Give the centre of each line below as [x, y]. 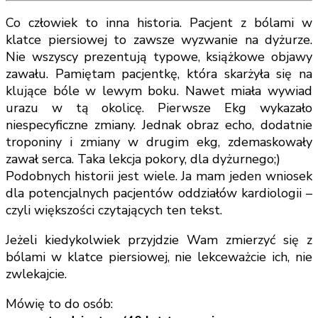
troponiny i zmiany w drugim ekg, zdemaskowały [159, 142]
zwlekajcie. [36, 274]
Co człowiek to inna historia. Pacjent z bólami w [159, 22]
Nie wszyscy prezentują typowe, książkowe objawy [159, 56]
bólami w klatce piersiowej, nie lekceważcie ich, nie [159, 257]
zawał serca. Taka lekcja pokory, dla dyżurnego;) [143, 159]
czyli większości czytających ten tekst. [114, 210]
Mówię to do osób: [59, 303]
